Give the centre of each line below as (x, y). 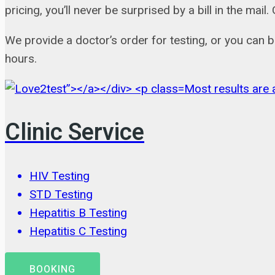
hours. (21, 59)
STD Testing (61, 195)
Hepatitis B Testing (78, 213)
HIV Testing (60, 176)
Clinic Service (75, 132)
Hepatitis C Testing (78, 231)
